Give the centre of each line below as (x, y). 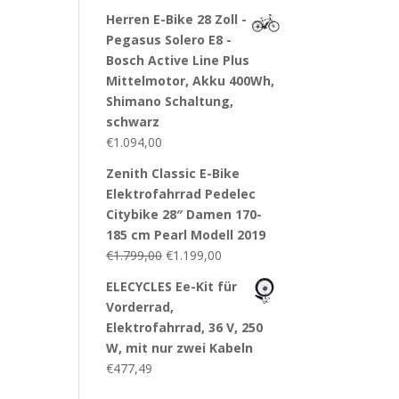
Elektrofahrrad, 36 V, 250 (185, 327)
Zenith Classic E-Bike (173, 173)
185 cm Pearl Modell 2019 (186, 235)
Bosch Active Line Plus (178, 60)
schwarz (133, 122)
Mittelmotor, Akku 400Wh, (191, 81)
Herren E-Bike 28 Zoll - (177, 19)
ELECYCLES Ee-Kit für (172, 286)
